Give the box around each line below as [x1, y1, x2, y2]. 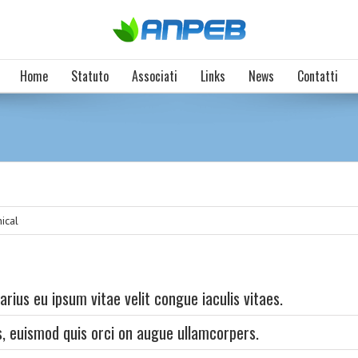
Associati [132, 66, 177, 86]
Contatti [297, 66, 338, 86]
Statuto [71, 66, 109, 86]
